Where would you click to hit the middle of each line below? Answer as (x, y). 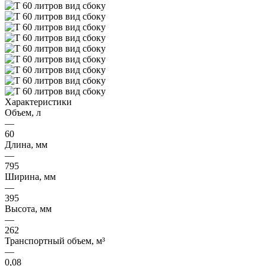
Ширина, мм (30, 176)
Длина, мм (26, 144)
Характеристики (38, 102)
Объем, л (23, 112)
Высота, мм (28, 208)
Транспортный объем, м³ (55, 240)
